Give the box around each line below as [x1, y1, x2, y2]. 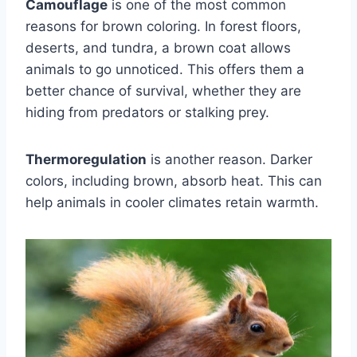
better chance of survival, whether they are [25, 82, 301, 99]
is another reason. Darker [147, 151, 312, 167]
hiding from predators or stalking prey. [25, 104, 269, 120]
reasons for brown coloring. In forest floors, [25, 18, 301, 34]
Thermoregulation [25, 151, 147, 167]
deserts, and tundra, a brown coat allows [25, 39, 291, 56]
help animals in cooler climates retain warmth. [25, 194, 319, 210]
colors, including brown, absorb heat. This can [25, 172, 322, 189]
